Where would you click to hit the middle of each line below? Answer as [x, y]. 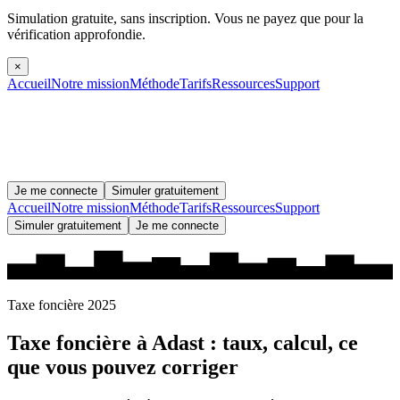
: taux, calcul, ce [281, 343]
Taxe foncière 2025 [62, 305]
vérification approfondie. [76, 34]
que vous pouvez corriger [123, 367]
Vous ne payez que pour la [287, 18]
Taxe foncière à [79, 343]
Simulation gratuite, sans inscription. [109, 18]
